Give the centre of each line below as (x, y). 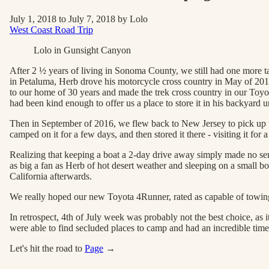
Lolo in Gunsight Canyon (82, 50)
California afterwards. (51, 176)
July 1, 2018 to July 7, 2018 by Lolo (79, 19)
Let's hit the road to (46, 248)
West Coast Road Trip (51, 29)
